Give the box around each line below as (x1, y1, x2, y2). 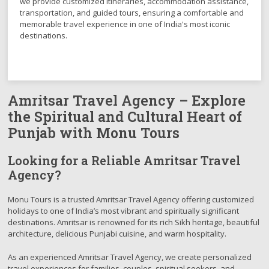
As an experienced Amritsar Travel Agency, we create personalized (8, 252, 252, 262)
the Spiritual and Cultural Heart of (8, 107, 243, 125)
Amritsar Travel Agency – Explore (8, 91, 246, 109)
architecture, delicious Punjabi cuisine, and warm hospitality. (8, 228, 227, 239)
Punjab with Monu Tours (8, 124, 180, 142)
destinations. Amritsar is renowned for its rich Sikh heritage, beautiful (8, 217, 260, 228)
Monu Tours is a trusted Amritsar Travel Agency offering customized (8, 194, 255, 205)
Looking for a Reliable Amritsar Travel (8, 153, 241, 168)
